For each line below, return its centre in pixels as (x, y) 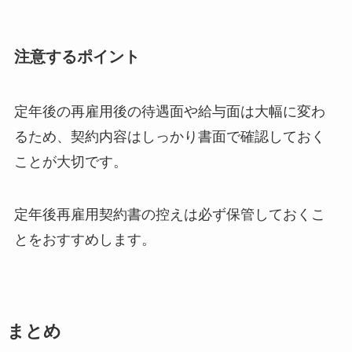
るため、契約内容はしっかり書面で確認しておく (169, 136)
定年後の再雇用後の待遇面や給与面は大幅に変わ (169, 111)
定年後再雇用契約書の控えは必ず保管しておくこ (169, 215)
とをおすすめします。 (84, 240)
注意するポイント (77, 57)
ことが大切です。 (70, 161)
